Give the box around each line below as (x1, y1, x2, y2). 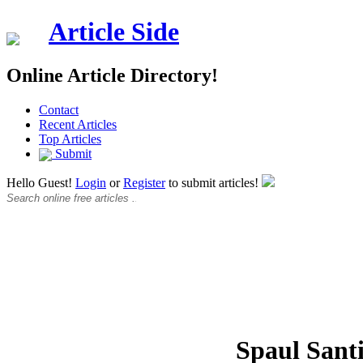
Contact (39, 102, 79, 117)
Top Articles (39, 131, 101, 146)
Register (123, 176, 165, 190)
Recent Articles (39, 117, 117, 131)
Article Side (49, 17, 179, 47)
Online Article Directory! (6, 64, 218, 86)
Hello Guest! (6, 176, 75, 190)
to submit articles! (165, 176, 262, 190)
